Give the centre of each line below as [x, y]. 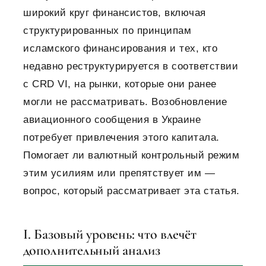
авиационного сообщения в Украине [112, 120]
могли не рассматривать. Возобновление [125, 102]
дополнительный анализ [92, 251]
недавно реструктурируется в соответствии [131, 66]
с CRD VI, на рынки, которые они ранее [120, 84]
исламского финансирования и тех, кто [120, 49]
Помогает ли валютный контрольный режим [131, 156]
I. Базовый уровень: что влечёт [110, 235]
